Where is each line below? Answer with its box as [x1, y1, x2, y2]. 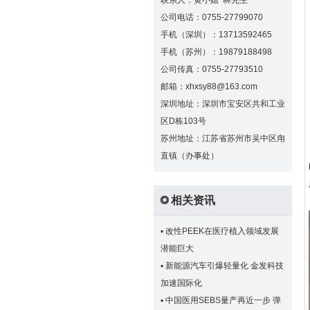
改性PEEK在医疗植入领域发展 [165, 226, 279, 236]
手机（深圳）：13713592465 [161, 30, 272, 39]
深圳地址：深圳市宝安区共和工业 [161, 99, 285, 109]
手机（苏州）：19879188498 [161, 47, 272, 57]
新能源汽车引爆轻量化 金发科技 [165, 261, 284, 271]
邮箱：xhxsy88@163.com [161, 82, 257, 91]
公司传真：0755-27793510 [161, 64, 263, 74]
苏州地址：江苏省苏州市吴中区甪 [161, 134, 285, 143]
